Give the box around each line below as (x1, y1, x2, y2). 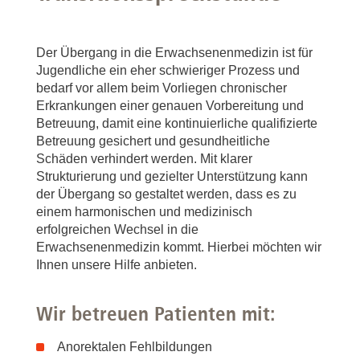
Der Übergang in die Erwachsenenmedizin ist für (36, 46, 313, 59)
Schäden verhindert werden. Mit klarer (36, 152, 252, 166)
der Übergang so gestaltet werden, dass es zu (36, 187, 297, 201)
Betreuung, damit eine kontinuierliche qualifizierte (36, 117, 317, 130)
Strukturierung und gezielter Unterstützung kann (36, 170, 308, 183)
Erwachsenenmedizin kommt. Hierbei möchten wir (36, 240, 321, 254)
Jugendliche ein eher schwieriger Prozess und (36, 63, 300, 77)
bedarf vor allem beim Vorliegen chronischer (36, 81, 287, 95)
